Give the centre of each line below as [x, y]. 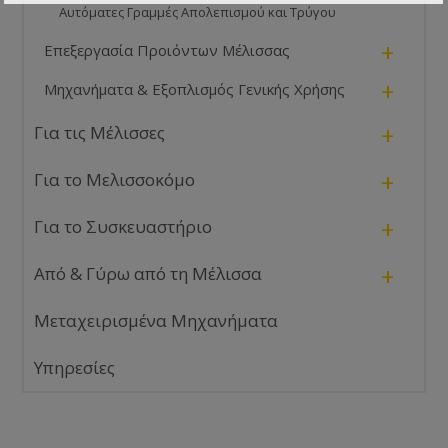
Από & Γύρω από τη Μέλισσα [148, 274]
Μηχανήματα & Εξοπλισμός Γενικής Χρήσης [195, 89]
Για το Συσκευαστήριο [123, 227]
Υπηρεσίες [75, 368]
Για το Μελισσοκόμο [115, 180]
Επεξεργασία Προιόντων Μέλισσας [167, 50]
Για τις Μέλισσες [100, 133]
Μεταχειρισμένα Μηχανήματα [156, 321]
